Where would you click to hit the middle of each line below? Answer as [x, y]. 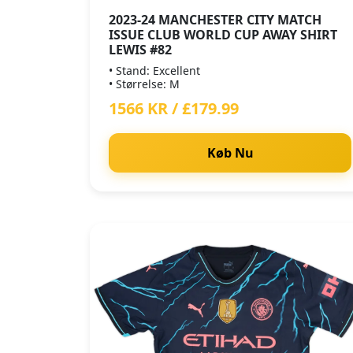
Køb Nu [230, 153]
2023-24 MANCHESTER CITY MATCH [215, 20]
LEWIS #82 [140, 50]
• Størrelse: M [144, 84]
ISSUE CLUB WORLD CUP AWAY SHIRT [223, 35]
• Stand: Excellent [154, 71]
